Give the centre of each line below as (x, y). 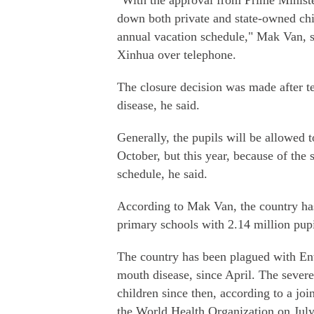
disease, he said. (158, 105)
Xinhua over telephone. (177, 55)
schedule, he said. (162, 174)
